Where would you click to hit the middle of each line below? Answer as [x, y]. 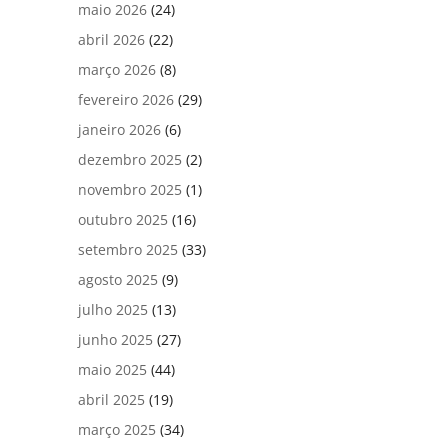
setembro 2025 [128, 249]
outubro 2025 [123, 219]
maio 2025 [113, 369]
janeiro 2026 [120, 129]
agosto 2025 [118, 279]
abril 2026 [112, 39]
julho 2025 [113, 309]
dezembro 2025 [130, 159]
